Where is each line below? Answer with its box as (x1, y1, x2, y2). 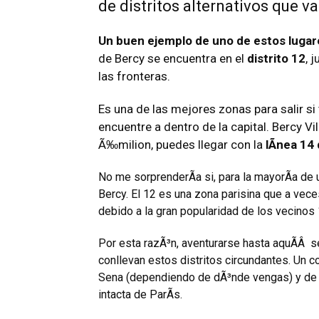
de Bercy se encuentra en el (98, 51, 247, 66)
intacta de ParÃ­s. (98, 288, 182, 302)
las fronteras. (98, 69, 170, 84)
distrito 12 (247, 51, 305, 66)
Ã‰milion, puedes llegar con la (98, 137, 263, 152)
